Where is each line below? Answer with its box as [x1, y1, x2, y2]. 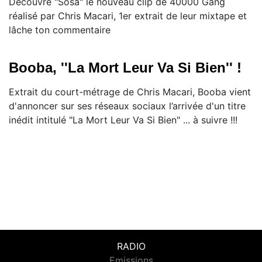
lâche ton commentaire [9, 24, 111, 36]
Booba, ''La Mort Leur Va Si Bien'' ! [9, 60, 242, 76]
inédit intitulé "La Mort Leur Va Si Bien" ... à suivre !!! [9, 114, 237, 126]
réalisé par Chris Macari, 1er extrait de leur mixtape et [9, 10, 247, 22]
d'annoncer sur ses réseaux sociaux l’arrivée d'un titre [9, 100, 246, 112]
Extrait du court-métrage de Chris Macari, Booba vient [9, 86, 251, 98]
